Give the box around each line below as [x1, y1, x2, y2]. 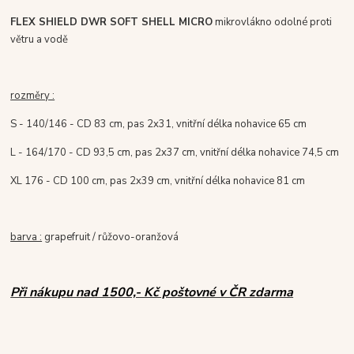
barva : [10, 229, 43, 244]
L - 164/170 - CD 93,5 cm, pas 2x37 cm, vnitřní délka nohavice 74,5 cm [10, 145, 340, 160]
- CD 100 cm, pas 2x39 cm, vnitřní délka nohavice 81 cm [43, 173, 306, 188]
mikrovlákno [213, 14, 275, 29]
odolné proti [274, 14, 333, 29]
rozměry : [10, 88, 55, 103]
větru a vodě [10, 32, 69, 47]
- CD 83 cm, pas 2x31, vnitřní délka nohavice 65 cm [67, 116, 307, 131]
